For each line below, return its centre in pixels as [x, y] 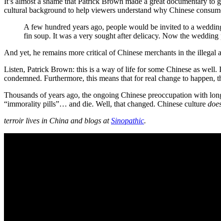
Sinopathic [128, 120]
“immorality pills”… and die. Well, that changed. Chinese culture [106, 104]
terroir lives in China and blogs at [57, 120]
